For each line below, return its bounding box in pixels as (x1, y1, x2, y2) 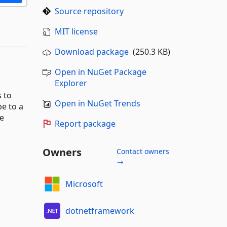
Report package (54, 118, 116, 129)
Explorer (54, 78, 87, 89)
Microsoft (65, 178, 103, 190)
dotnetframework (65, 205, 134, 216)
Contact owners (116, 146, 169, 156)
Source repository (54, 6, 124, 17)
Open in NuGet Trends (54, 98, 140, 109)
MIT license (54, 26, 98, 37)
